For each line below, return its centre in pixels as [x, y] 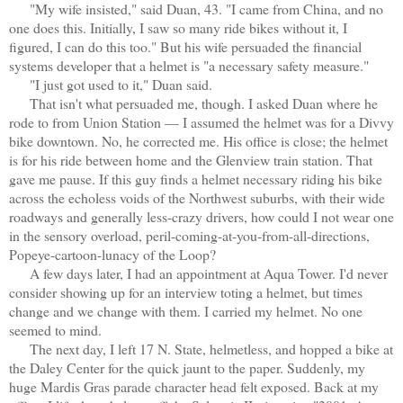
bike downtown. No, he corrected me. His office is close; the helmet [198, 140]
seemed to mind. [55, 329]
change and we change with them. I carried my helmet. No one [186, 310]
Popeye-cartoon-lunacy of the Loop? [112, 254]
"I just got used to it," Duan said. [111, 84]
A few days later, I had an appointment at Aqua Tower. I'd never [198, 273]
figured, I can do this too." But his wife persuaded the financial [185, 46]
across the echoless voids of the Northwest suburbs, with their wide [197, 197]
